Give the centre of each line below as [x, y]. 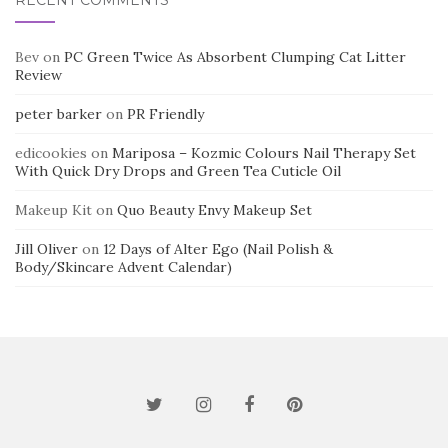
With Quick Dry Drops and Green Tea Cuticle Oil [178, 170]
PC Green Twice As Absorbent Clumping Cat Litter [235, 56]
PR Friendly [165, 113]
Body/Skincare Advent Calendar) [123, 266]
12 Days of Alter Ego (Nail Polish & [218, 248]
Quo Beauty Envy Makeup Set [214, 209]
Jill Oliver [46, 248]
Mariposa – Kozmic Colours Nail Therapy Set [264, 152]
